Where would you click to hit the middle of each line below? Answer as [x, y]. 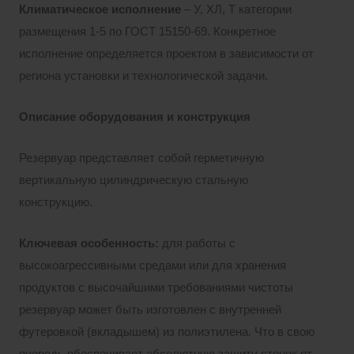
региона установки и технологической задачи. [143, 75]
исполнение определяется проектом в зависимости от [166, 53]
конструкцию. [56, 202]
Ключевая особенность [87, 243]
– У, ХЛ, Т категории [236, 9]
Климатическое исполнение [100, 9]
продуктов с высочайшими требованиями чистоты [156, 287]
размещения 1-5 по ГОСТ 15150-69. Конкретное [147, 31]
